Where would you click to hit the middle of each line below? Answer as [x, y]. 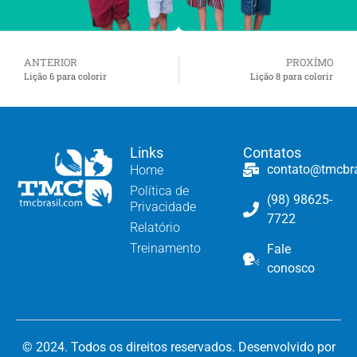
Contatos [273, 153]
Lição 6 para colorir [65, 76]
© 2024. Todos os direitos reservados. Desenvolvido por [178, 347]
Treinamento [165, 249]
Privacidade [163, 207]
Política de [159, 191]
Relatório [155, 228]
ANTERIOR [51, 63]
